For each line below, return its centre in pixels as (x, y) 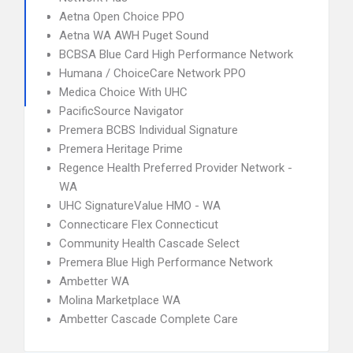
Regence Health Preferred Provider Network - (176, 168)
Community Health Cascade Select (149, 243)
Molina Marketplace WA (120, 300)
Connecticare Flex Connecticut (139, 225)
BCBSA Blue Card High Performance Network (176, 54)
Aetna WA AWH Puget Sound (134, 35)
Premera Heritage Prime (121, 149)
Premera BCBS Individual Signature (149, 130)
